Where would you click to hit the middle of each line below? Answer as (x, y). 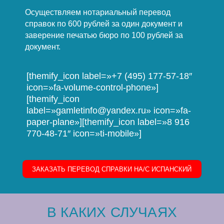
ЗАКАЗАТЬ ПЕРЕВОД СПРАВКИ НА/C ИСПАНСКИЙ (112, 169)
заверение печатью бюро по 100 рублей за (104, 35)
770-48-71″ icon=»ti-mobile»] (84, 133)
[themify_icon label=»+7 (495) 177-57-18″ (109, 76)
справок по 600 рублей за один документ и (103, 23)
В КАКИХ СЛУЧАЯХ (112, 212)
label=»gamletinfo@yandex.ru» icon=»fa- (109, 110)
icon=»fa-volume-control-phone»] (93, 87)
